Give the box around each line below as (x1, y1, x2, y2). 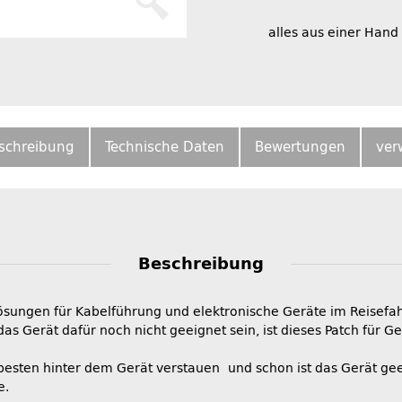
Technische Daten (104, 138, 224, 155)
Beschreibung (138, 253, 264, 274)
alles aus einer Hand (267, 24, 398, 40)
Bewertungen (254, 138, 345, 155)
